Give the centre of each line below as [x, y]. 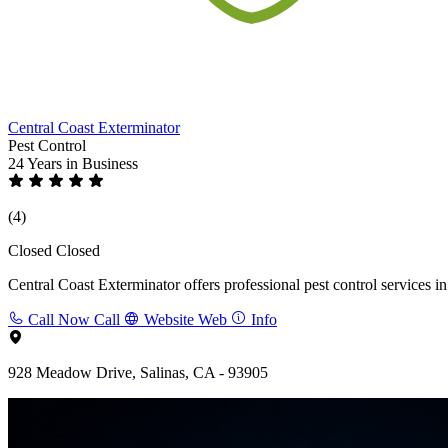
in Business [102, 163]
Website [169, 319]
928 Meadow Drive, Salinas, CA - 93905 [138, 372]
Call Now [59, 319]
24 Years [37, 163]
